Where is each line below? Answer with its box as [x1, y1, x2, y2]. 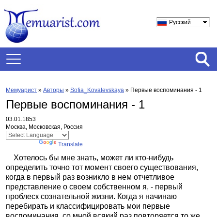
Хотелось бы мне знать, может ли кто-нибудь [6, 154, 173, 162]
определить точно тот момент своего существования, [6, 163, 198, 171]
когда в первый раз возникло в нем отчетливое [6, 173, 174, 181]
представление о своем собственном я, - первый [6, 183, 183, 191]
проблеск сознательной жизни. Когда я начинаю [6, 192, 177, 201]
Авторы [43, 87, 64, 93]
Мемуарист [6, 87, 37, 93]
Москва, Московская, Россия [6, 124, 83, 130]
